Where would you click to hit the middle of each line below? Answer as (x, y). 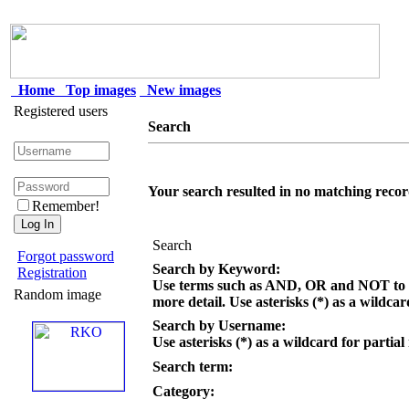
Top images (97, 90)
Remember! (66, 206)
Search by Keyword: (216, 269)
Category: (184, 391)
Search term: (193, 367)
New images (180, 90)
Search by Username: (219, 325)
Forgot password (66, 256)
